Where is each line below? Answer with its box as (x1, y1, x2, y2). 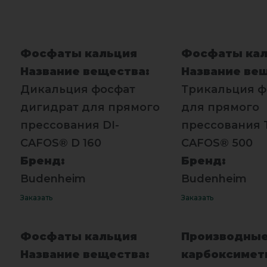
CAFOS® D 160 (20, 136, 101, 150)
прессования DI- (20, 118, 119, 132)
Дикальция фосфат (20, 82, 135, 96)
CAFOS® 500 (181, 136, 253, 150)
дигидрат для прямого (20, 100, 160, 114)
